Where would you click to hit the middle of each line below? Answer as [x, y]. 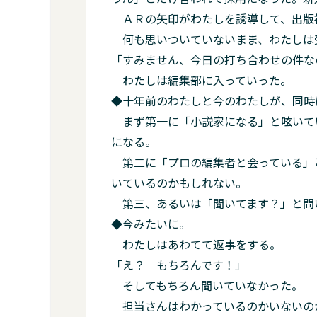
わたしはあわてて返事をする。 [196, 244]
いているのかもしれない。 [179, 183]
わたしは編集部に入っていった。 [201, 80]
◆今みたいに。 [151, 224]
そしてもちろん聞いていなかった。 [207, 285]
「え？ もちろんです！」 [179, 265]
